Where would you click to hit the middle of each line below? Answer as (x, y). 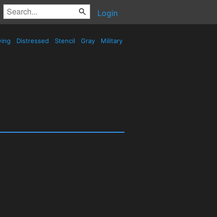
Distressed (33, 41)
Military (112, 41)
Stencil (65, 41)
